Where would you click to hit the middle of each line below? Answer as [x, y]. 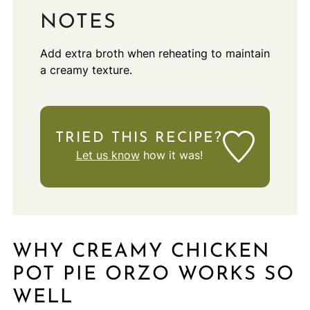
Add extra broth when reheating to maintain [155, 53]
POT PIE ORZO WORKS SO [153, 274]
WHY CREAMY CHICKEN [141, 252]
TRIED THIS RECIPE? [139, 138]
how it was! [171, 155]
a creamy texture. [86, 70]
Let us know [108, 155]
